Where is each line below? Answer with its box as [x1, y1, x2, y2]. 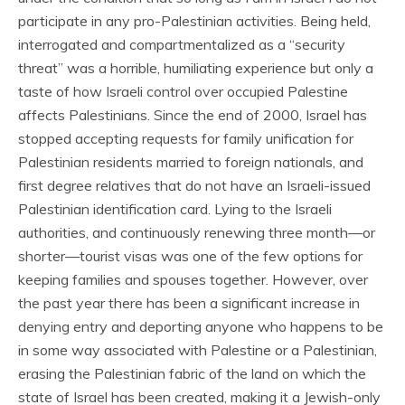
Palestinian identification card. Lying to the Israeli [18, 200, 332, 218]
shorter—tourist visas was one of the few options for [18, 247, 363, 265]
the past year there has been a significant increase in [18, 294, 360, 312]
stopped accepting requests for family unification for [18, 129, 353, 147]
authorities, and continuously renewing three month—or [18, 223, 375, 241]
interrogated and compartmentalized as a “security [18, 35, 345, 53]
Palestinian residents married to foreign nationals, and [18, 153, 363, 171]
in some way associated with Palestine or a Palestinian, [18, 341, 377, 359]
